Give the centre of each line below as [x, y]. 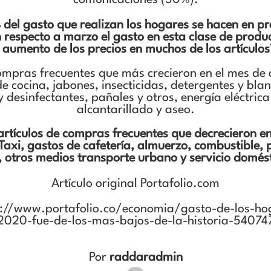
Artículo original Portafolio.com [135, 184]
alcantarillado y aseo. [135, 110]
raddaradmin [146, 258]
